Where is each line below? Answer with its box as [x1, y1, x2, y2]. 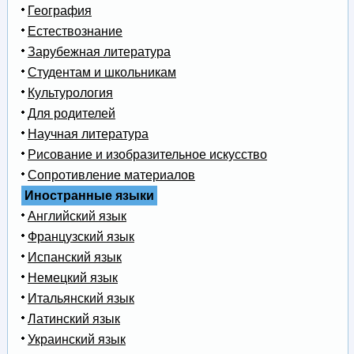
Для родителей [27, 107, 115, 121]
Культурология [27, 86, 113, 100]
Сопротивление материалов [27, 168, 195, 183]
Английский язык [27, 209, 126, 224]
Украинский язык [27, 333, 126, 347]
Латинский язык [27, 312, 120, 326]
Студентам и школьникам [27, 66, 176, 80]
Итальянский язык [27, 292, 134, 306]
